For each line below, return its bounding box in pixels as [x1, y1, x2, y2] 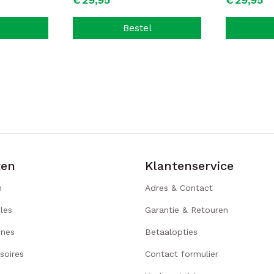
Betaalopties [145, 227, 198, 237]
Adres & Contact [145, 183, 213, 193]
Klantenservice [145, 158, 234, 173]
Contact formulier [145, 249, 219, 259]
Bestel [122, 22, 152, 34]
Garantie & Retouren [145, 205, 229, 215]
